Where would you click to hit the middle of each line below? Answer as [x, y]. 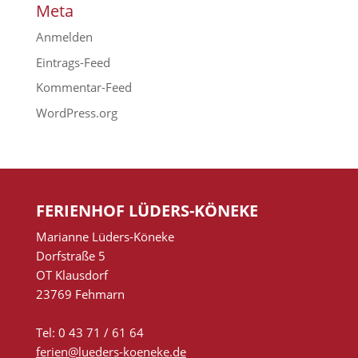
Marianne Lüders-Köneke [105, 236]
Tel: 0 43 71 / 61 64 [89, 332]
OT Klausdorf [72, 274]
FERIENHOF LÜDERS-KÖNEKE [147, 210]
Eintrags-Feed [73, 62]
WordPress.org [76, 112]
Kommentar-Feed [84, 87]
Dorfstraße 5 [70, 255]
